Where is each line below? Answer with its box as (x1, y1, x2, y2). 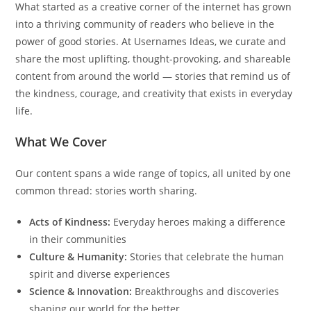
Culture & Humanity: (29, 250, 128, 263)
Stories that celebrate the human (127, 250, 285, 263)
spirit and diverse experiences (29, 267, 171, 280)
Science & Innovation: (29, 285, 133, 298)
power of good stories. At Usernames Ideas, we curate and (15, 35, 287, 48)
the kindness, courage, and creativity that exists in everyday (15, 87, 293, 100)
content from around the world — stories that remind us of (15, 69, 291, 83)
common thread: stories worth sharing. (15, 184, 198, 197)
